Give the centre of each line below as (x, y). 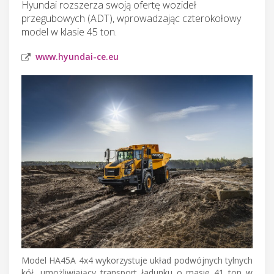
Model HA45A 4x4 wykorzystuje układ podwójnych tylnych (137, 261)
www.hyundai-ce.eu (77, 56)
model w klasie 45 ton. (69, 31)
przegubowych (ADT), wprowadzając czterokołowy (131, 18)
